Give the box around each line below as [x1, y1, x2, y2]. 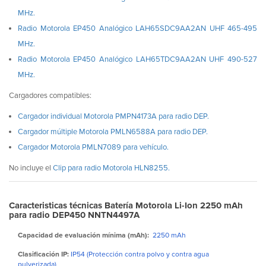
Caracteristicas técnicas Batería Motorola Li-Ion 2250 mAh [9, 200, 243, 211]
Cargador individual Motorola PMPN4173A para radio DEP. [18, 112, 209, 122]
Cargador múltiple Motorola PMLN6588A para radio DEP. [18, 127, 208, 137]
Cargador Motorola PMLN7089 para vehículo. [18, 142, 169, 153]
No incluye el [9, 163, 53, 173]
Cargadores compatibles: [9, 91, 91, 101]
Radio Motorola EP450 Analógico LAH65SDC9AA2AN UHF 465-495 [18, 24, 257, 34]
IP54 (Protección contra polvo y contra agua [71, 250, 209, 259]
